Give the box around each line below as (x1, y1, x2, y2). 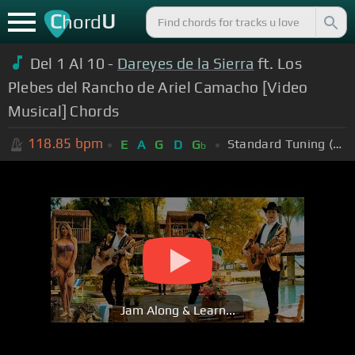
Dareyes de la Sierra (117, 54, 254, 72)
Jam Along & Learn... (120, 303, 235, 319)
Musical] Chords (7, 101, 120, 120)
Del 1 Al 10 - (29, 54, 118, 72)
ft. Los (254, 54, 303, 72)
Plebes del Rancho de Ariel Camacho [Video (7, 78, 308, 96)
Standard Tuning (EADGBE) (333, 136, 342, 151)
